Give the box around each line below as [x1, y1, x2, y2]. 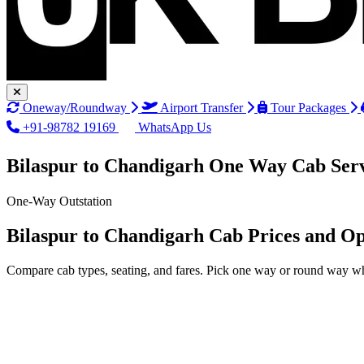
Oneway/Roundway [23, 101, 127, 115]
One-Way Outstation [6, 193, 112, 208]
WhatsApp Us [135, 120, 211, 134]
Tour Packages [271, 101, 346, 115]
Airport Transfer [160, 101, 243, 115]
